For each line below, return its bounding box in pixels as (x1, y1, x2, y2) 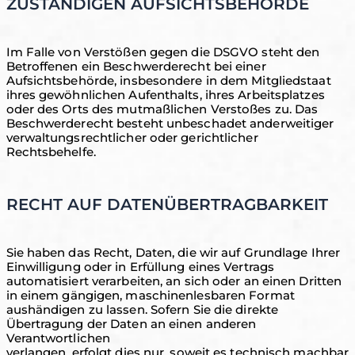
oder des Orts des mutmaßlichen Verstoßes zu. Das (6, 101, 319, 116)
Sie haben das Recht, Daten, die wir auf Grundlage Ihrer (6, 245, 341, 260)
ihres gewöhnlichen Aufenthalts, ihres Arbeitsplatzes (6, 87, 325, 102)
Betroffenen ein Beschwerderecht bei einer (6, 59, 266, 74)
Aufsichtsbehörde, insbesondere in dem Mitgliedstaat (6, 73, 331, 88)
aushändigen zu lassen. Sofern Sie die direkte (6, 302, 279, 317)
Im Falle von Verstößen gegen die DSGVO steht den (6, 44, 320, 59)
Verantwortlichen (6, 330, 111, 345)
